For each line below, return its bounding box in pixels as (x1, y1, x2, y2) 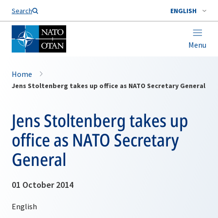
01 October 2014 (12, 179, 73, 190)
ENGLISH (170, 6, 197, 15)
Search (12, 6, 32, 15)
